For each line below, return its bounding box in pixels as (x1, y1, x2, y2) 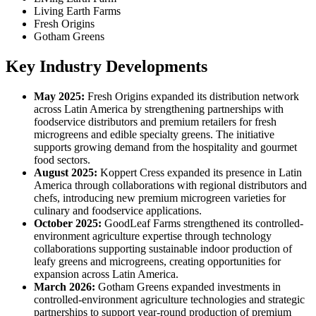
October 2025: (34, 217, 102, 229)
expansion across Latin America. (34, 267, 178, 280)
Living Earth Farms (34, 4, 121, 17)
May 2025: (34, 90, 85, 102)
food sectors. (34, 153, 90, 166)
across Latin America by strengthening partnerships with (34, 102, 284, 115)
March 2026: (34, 280, 95, 293)
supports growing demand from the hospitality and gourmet (34, 140, 297, 153)
